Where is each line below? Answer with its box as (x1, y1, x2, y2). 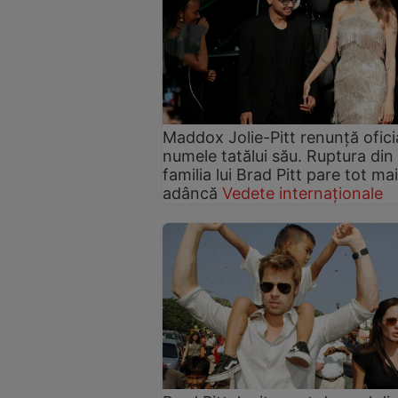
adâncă (163, 183, 218, 203)
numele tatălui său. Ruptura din (163, 146, 394, 165)
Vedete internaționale (222, 183, 383, 203)
